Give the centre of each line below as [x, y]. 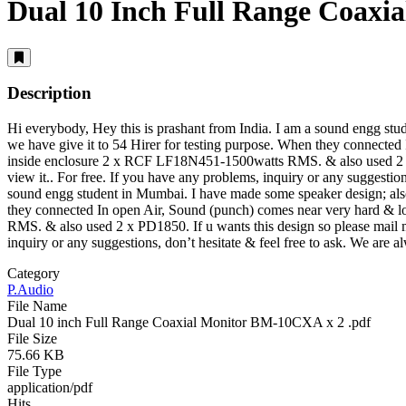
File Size [32, 339]
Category [34, 274]
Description [49, 93]
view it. [29, 178]
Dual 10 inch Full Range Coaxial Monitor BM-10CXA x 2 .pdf [189, 323]
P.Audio [30, 290]
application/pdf [50, 388]
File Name [37, 306]
